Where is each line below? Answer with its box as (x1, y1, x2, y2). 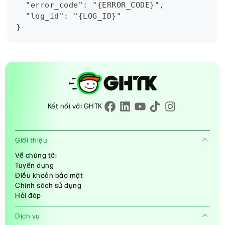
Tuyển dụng (15, 161, 54, 170)
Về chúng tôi (15, 151, 57, 160)
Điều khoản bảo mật (15, 171, 83, 180)
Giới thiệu (15, 136, 47, 145)
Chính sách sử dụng (15, 181, 81, 190)
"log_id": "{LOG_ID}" (16, 12, 121, 21)
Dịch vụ (15, 212, 40, 221)
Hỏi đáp (15, 191, 41, 200)
